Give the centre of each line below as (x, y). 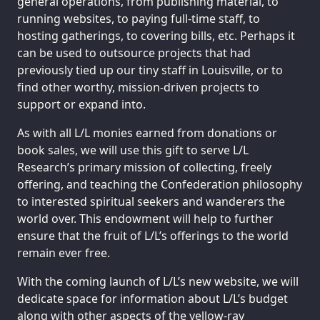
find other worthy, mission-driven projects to (138, 87)
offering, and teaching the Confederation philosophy (160, 184)
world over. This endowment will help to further (145, 218)
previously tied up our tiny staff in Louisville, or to (150, 70)
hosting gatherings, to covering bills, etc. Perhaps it (156, 35)
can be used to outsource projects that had (134, 52)
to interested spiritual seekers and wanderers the (151, 201)
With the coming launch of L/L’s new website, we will (158, 281)
